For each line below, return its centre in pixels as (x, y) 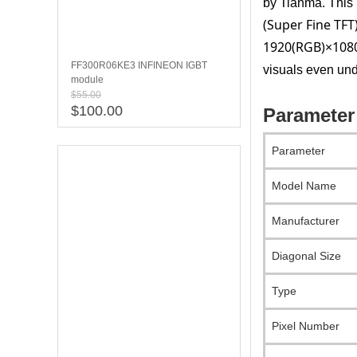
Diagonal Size (306, 256)
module (87, 80)
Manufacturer (306, 221)
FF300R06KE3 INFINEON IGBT (139, 66)
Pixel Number (306, 326)
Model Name (304, 186)
